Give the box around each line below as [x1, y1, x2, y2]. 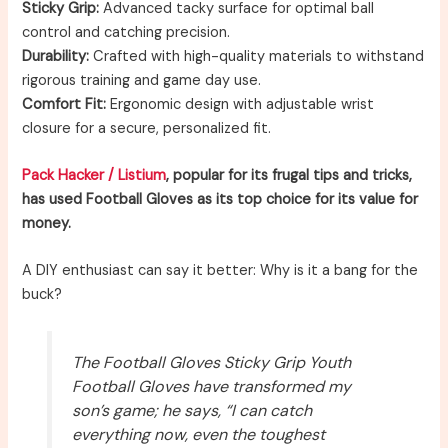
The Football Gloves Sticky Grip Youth [71, 352, 351, 374]
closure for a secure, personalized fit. [22, 118, 272, 138]
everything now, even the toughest [71, 424, 325, 446]
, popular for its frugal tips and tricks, [166, 165, 413, 185]
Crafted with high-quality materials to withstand [89, 46, 425, 66]
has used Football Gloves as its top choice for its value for [22, 189, 419, 209]
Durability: [22, 46, 90, 66]
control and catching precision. [22, 22, 231, 42]
